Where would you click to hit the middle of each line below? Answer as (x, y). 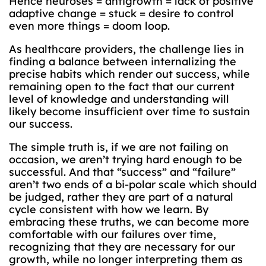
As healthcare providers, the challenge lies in (126, 49)
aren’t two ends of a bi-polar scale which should (133, 184)
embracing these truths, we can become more (129, 222)
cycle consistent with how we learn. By (109, 209)
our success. (41, 124)
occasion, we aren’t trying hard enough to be (126, 159)
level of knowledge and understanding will (119, 99)
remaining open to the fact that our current (122, 86)
